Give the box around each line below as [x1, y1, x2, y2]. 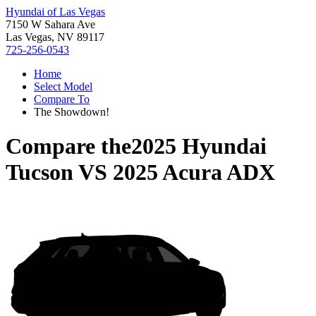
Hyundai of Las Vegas [6, 6, 105, 18]
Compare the [6, 133, 131, 159]
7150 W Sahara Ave [6, 18, 95, 30]
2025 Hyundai [131, 133, 267, 159]
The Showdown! [34, 106, 109, 118]
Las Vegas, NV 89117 [6, 31, 104, 43]
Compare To [34, 93, 90, 105]
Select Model [34, 80, 92, 92]
